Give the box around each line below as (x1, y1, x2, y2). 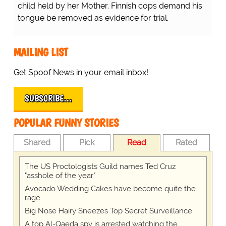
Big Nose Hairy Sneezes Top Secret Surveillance (24, 206, 192, 215)
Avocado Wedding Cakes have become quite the (24, 184, 196, 193)
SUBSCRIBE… (24, 92, 72, 104)
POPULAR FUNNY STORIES (13, 116, 119, 130)
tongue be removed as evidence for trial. (17, 13, 168, 23)
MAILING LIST (13, 45, 68, 59)
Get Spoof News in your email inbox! (13, 67, 148, 77)
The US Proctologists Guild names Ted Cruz (24, 161, 176, 171)
